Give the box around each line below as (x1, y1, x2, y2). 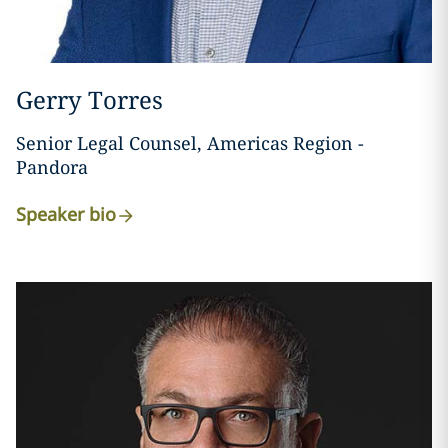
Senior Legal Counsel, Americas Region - (15, 131, 364, 156)
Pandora (15, 155, 88, 180)
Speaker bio (15, 202, 116, 227)
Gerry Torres (15, 83, 163, 117)
